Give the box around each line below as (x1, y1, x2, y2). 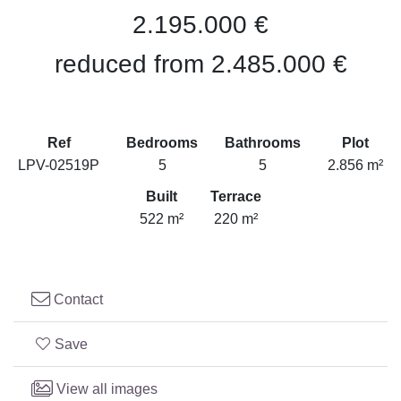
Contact (50, 292, 103, 308)
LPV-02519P (18, 158, 99, 174)
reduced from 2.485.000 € (54, 50, 347, 79)
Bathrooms (225, 135, 301, 151)
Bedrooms (126, 135, 198, 151)
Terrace (210, 189, 261, 205)
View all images (53, 381, 158, 397)
